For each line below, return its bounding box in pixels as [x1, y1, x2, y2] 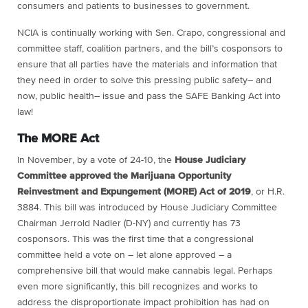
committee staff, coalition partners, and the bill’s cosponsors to [17, 43, 283, 54]
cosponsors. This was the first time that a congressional [17, 234, 254, 244]
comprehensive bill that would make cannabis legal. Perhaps [17, 265, 273, 276]
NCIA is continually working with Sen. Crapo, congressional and [17, 27, 285, 38]
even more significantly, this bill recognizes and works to [17, 281, 258, 291]
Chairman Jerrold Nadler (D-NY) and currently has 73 [17, 218, 241, 228]
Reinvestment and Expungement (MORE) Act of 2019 [17, 186, 251, 197]
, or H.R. [251, 186, 285, 197]
